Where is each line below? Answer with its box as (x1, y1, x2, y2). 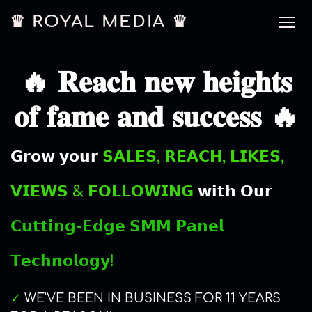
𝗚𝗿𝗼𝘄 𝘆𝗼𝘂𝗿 (10, 148, 102, 165)
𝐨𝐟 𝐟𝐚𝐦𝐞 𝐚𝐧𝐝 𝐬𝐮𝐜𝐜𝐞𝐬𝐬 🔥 (13, 101, 299, 134)
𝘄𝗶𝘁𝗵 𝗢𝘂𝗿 (194, 183, 272, 200)
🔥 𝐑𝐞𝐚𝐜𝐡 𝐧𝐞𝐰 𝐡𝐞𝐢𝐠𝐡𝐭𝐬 (20, 66, 292, 99)
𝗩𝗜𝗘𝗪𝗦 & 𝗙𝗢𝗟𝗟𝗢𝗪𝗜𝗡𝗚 (10, 183, 194, 200)
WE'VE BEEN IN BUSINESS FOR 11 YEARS (21, 291, 281, 305)
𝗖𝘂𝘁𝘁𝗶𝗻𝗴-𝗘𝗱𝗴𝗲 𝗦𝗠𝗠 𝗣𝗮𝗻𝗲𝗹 (10, 218, 224, 235)
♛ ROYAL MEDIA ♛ (10, 13, 189, 31)
